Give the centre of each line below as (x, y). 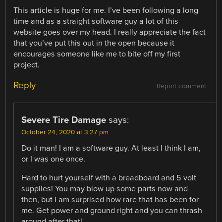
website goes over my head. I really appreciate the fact (110, 32)
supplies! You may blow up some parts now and (105, 189)
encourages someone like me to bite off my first (97, 54)
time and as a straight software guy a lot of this (96, 21)
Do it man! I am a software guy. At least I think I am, (111, 148)
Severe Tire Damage (64, 120)
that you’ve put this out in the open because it (94, 43)
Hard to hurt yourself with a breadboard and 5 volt (109, 178)
